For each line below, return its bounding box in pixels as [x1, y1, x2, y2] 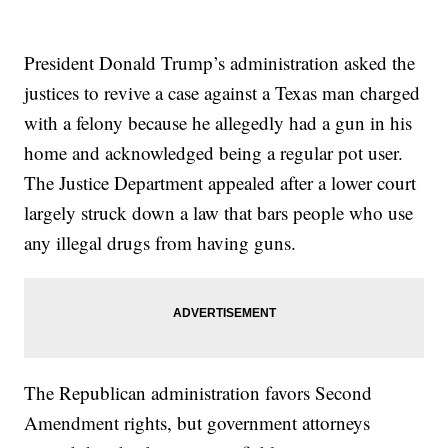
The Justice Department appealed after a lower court [24, 169, 417, 195]
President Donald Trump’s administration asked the [24, 49, 416, 75]
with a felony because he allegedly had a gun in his [24, 109, 413, 135]
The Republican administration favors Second [24, 379, 373, 405]
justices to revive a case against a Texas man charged [24, 79, 421, 105]
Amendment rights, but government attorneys [24, 409, 371, 435]
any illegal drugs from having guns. [24, 229, 297, 255]
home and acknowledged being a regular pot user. [24, 139, 404, 165]
